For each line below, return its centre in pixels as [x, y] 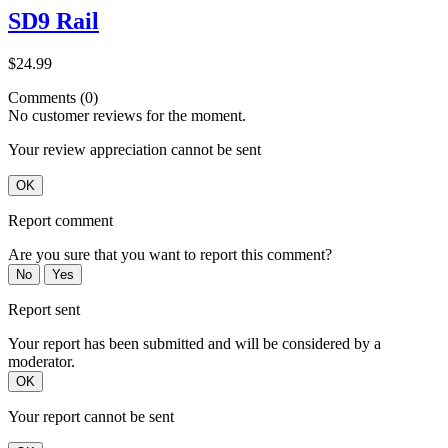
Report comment [60, 220]
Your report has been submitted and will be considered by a [194, 343]
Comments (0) [53, 97]
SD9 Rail [53, 20]
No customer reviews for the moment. [127, 115]
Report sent [44, 309]
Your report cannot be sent [91, 416]
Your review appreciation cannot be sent [134, 149]
